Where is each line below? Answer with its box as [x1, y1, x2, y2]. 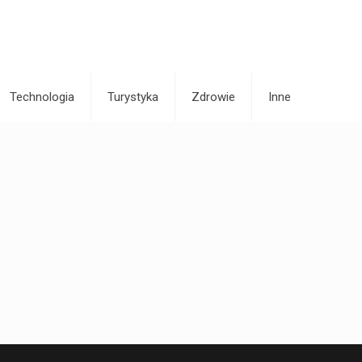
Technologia [10, 90, 74, 104]
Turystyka [107, 90, 158, 104]
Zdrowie [192, 90, 235, 104]
